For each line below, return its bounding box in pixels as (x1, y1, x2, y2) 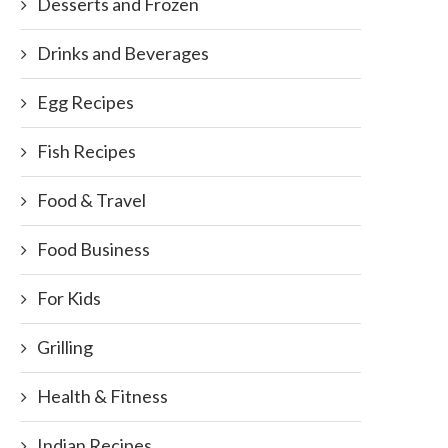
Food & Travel (37, 189, 146, 212)
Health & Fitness (37, 385, 168, 408)
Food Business (37, 238, 150, 261)
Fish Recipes (37, 140, 136, 163)
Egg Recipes (37, 91, 134, 114)
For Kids (37, 287, 101, 310)
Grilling (37, 336, 93, 359)
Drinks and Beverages (37, 42, 209, 65)
